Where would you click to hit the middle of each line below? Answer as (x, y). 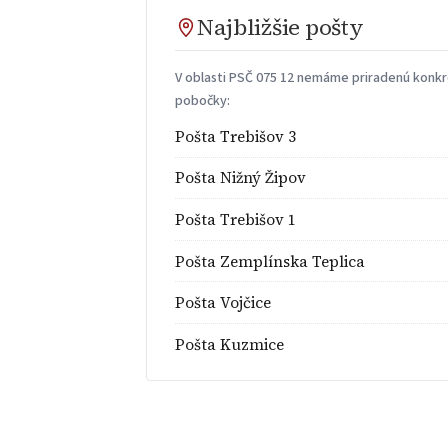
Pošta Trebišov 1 (236, 219)
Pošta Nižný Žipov (241, 178)
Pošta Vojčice (223, 303)
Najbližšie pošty (280, 28)
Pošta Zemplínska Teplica (270, 261)
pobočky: (203, 100)
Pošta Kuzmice (230, 344)
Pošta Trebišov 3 (236, 136)
